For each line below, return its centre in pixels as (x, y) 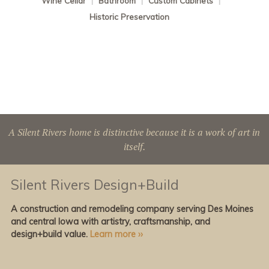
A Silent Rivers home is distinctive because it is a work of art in (134, 132)
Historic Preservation (129, 17)
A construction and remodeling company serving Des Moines (132, 209)
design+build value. (50, 234)
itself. (134, 146)
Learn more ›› (116, 234)
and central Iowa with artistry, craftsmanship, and (110, 221)
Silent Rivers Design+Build (95, 185)
